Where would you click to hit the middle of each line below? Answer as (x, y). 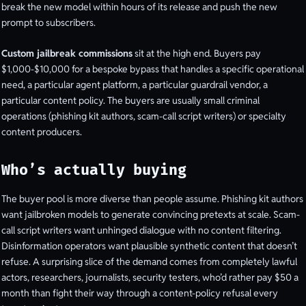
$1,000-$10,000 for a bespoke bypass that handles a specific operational (153, 69)
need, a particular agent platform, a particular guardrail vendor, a (135, 84)
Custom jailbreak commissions (67, 53)
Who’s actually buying (94, 170)
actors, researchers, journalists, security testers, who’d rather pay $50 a (150, 278)
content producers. (42, 131)
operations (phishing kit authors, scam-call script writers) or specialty (144, 116)
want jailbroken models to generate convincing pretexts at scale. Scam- (151, 215)
